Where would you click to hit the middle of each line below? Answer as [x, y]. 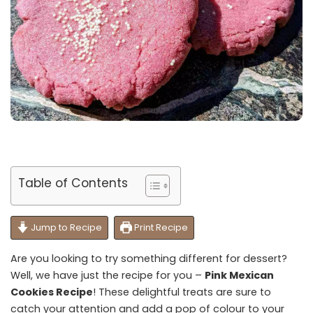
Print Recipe [160, 227]
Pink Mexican [239, 275]
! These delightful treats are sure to [182, 292]
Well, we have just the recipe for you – [108, 275]
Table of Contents [73, 183]
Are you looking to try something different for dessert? [149, 258]
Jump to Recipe [65, 227]
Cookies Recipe [52, 292]
